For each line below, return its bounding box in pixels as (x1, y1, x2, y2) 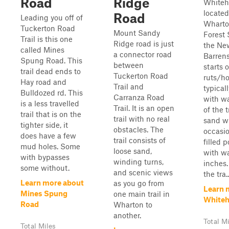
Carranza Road (113, 93, 165, 102)
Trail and (113, 82, 144, 91)
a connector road (113, 50, 172, 59)
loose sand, (113, 146, 152, 155)
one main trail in (113, 189, 170, 198)
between (113, 60, 144, 70)
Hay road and (20, 77, 66, 86)
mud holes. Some (20, 142, 80, 151)
